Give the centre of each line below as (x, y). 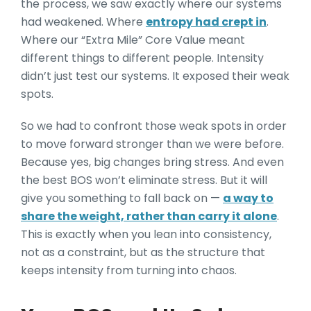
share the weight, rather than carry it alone (149, 216)
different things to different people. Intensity (142, 58)
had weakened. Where (83, 22)
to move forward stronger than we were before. (152, 144)
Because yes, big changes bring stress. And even (152, 162)
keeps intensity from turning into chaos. (129, 270)
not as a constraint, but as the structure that (143, 252)
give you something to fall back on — (122, 198)
